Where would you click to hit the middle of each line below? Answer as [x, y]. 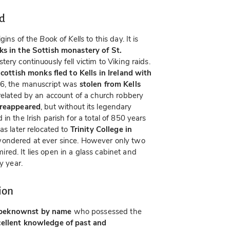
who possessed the [107, 212]
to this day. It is [111, 39]
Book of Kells [62, 39]
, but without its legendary [86, 107]
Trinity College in [101, 130]
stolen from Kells [110, 84]
